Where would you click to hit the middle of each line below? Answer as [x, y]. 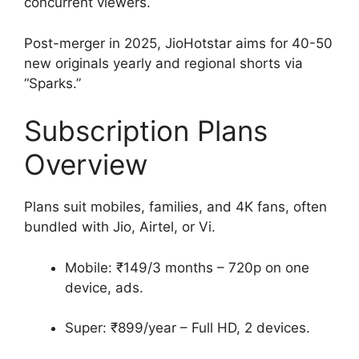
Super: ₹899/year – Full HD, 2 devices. [188, 328]
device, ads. [104, 287]
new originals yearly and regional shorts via [163, 63]
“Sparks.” [52, 83]
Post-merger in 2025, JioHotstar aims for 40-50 [178, 43]
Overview [86, 165]
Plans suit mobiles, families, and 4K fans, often [175, 207]
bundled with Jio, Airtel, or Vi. [120, 227]
